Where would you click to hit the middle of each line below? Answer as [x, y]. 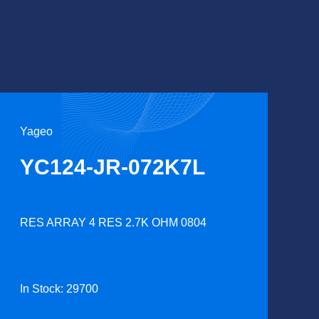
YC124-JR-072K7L [112, 167]
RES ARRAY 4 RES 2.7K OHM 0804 [113, 223]
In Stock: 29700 [59, 289]
